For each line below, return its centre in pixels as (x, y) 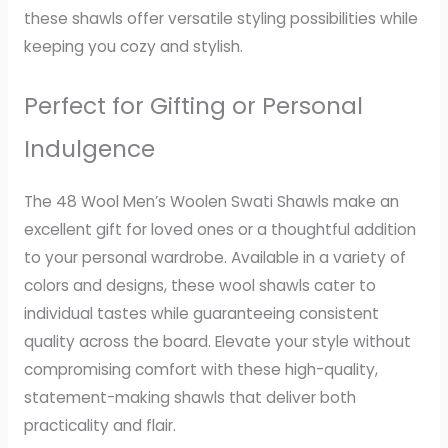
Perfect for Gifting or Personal (193, 106)
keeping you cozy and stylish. (133, 46)
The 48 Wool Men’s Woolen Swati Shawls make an (211, 201)
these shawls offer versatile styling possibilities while (220, 18)
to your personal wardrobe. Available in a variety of (214, 257)
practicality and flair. (99, 425)
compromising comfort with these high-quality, (200, 369)
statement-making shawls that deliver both (189, 397)
